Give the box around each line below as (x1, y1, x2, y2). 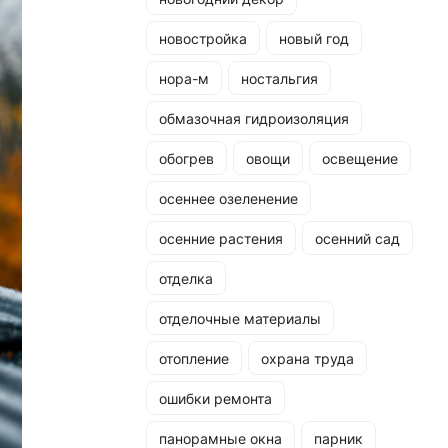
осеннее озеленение (159, 189, 298, 207)
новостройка (159, 29, 247, 47)
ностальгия (241, 69, 318, 87)
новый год (279, 29, 349, 47)
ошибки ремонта (159, 389, 272, 407)
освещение (322, 149, 398, 167)
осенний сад (315, 229, 400, 247)
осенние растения (159, 229, 283, 247)
